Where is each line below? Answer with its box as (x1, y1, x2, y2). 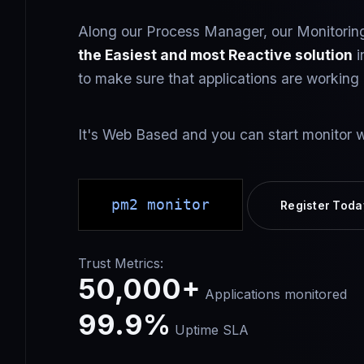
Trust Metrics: (78, 254, 163, 271)
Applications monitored (201, 285, 347, 302)
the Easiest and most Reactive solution (78, 45, 353, 63)
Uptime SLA (171, 321, 249, 338)
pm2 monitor (111, 196, 210, 213)
